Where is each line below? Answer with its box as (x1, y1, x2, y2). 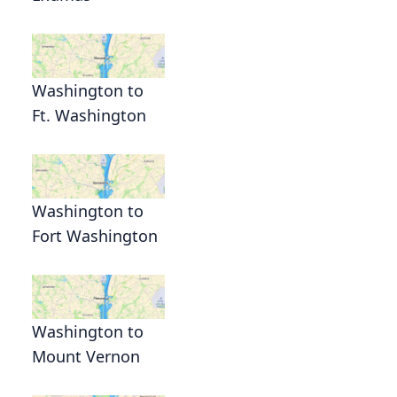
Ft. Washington (32, 105, 146, 127)
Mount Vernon (32, 346, 140, 368)
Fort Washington (32, 225, 158, 247)
